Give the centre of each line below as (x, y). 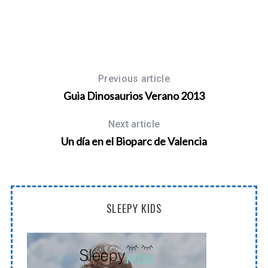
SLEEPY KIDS (134, 208)
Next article (134, 124)
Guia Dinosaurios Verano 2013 (134, 95)
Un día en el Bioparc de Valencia (134, 141)
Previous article (134, 78)
